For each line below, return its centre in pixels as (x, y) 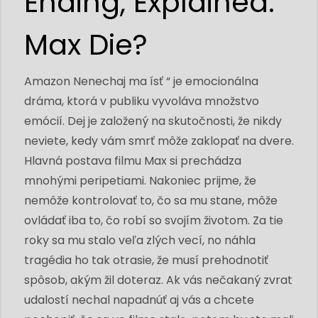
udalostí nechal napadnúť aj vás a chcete (139, 300)
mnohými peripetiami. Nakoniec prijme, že (140, 181)
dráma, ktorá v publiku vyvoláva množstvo (142, 101)
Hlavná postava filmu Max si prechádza (133, 161)
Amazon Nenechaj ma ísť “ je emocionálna (141, 81)
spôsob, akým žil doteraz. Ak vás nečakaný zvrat (158, 280)
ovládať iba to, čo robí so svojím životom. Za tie (154, 220)
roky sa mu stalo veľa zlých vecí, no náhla (140, 240)
